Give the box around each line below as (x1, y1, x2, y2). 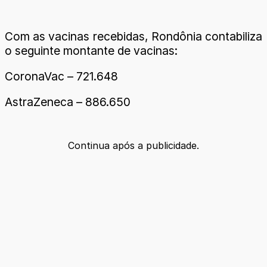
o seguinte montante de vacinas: (5, 43, 178, 58)
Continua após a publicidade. (68, 139, 199, 152)
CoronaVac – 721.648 (5, 69, 118, 83)
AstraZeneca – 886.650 (5, 95, 131, 110)
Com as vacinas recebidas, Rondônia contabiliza (5, 29, 262, 44)
